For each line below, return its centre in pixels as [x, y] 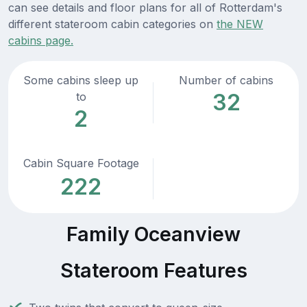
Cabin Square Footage [81, 163]
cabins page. [41, 41]
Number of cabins [226, 81]
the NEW [240, 24]
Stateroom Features [153, 271]
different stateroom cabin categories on [112, 24]
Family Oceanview [153, 234]
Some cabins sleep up [81, 81]
